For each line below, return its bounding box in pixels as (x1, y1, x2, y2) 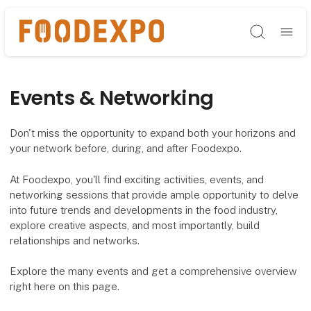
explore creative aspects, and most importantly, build (10, 219, 260, 231)
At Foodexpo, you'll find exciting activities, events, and (10, 173, 264, 185)
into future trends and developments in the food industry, (10, 203, 278, 216)
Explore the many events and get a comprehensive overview (10, 264, 298, 277)
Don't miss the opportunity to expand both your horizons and (10, 127, 296, 140)
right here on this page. (10, 280, 120, 292)
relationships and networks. (10, 234, 140, 246)
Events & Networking (10, 83, 219, 112)
